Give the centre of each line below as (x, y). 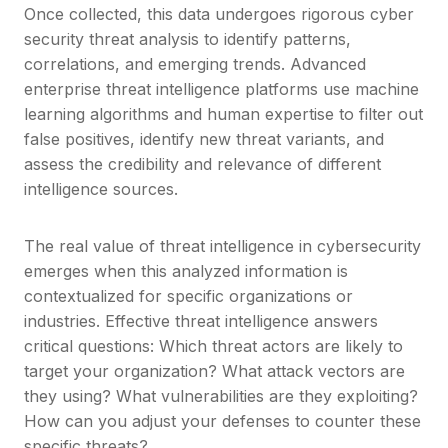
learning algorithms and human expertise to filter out (223, 114)
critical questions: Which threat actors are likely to (213, 346)
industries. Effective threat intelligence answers (201, 321)
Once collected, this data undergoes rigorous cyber (219, 14)
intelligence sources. (101, 189)
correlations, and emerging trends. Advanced (195, 64)
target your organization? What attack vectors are (214, 371)
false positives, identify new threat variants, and (204, 139)
